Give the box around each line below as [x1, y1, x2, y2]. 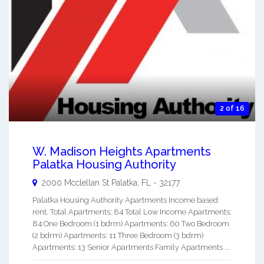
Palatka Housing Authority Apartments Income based [32, 195, 218, 204]
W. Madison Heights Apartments [32, 144, 211, 159]
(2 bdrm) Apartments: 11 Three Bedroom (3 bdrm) [32, 230, 203, 240]
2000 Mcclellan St [42, 177, 109, 187]
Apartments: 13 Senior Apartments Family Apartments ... [32, 242, 230, 252]
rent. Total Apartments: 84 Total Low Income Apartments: [32, 207, 232, 216]
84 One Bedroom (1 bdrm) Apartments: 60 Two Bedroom [32, 219, 229, 228]
